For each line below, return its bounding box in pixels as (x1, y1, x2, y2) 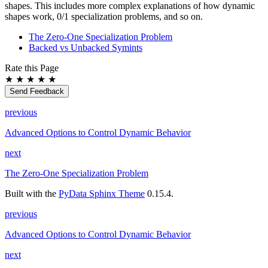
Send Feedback (10, 87, 64, 96)
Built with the (5, 188, 59, 199)
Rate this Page (5, 63, 59, 74)
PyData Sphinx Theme (59, 188, 145, 199)
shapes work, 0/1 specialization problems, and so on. (5, 11, 203, 22)
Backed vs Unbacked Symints (29, 42, 142, 53)
